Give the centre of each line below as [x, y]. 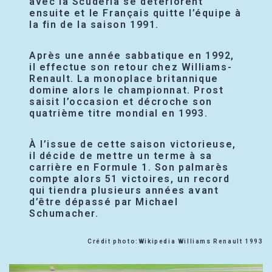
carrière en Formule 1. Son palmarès [129, 168]
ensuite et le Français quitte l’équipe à [136, 13]
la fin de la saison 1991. [94, 25]
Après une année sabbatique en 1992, [132, 56]
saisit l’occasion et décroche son [121, 102]
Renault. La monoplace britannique [124, 79]
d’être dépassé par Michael [104, 202]
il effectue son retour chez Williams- [131, 67]
